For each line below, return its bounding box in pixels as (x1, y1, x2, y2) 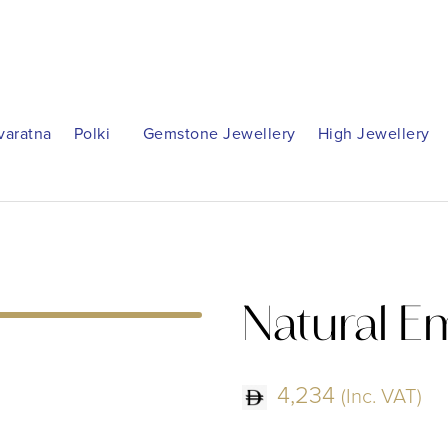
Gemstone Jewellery (142, 122, 296, 145)
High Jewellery (317, 122, 430, 145)
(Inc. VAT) (341, 381, 422, 411)
